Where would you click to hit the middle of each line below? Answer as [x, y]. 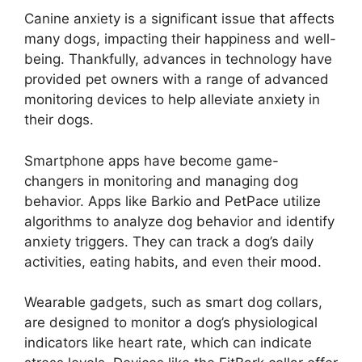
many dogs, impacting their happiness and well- [180, 39]
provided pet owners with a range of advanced [177, 80]
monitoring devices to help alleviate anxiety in [172, 100]
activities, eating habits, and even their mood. [173, 261]
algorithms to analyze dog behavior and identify [179, 221]
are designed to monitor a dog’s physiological [171, 323]
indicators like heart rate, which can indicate [168, 343]
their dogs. [59, 120]
